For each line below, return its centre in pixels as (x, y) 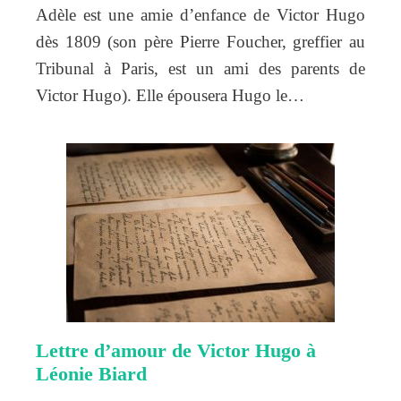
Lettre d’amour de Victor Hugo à (176, 350)
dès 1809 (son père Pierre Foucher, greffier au (200, 41)
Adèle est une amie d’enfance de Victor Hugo (200, 14)
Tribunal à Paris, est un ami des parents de (200, 68)
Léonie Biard (91, 373)
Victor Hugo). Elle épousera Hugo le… (170, 95)
